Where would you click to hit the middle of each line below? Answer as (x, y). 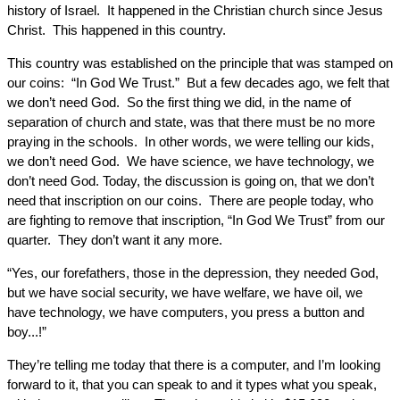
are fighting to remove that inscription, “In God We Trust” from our (196, 220)
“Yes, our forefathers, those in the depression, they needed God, (193, 273)
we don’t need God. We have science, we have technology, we (191, 161)
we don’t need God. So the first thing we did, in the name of (179, 102)
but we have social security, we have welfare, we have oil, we (185, 292)
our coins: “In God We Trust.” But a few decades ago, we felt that (198, 83)
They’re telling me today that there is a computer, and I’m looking (194, 365)
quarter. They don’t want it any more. (115, 240)
